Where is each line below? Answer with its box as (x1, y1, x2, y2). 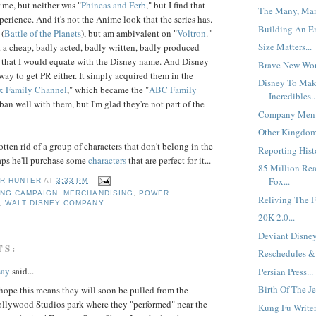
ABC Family (149, 83, 197, 96)
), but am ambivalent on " (81, 26, 177, 39)
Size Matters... (258, 40, 312, 54)
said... (10, 265, 34, 278)
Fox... (269, 175, 291, 188)
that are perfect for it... (126, 153, 211, 166)
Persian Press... (258, 265, 314, 278)
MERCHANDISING (63, 189, 133, 197)
